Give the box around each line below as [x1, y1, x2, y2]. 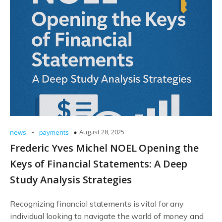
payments [39, 128, 69, 137]
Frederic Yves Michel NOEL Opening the [10, 141, 199, 155]
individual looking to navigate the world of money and [10, 211, 204, 221]
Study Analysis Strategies [10, 173, 132, 186]
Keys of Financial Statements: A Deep [10, 157, 188, 170]
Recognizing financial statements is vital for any [10, 199, 184, 209]
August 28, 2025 [79, 127, 125, 136]
